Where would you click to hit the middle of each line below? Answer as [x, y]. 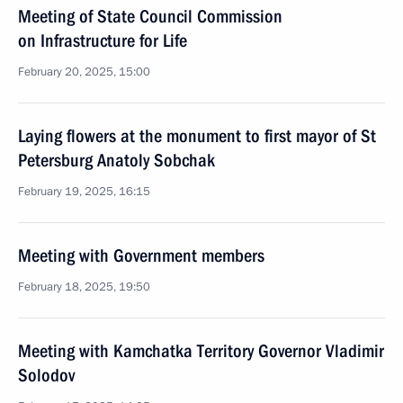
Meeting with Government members [141, 255]
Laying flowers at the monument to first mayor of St [197, 136]
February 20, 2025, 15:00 [84, 72]
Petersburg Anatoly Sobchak [116, 160]
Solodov [46, 375]
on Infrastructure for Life [103, 40]
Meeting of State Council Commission [150, 16]
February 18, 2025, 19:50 [84, 287]
